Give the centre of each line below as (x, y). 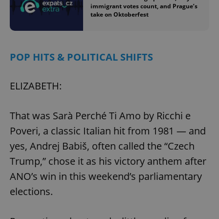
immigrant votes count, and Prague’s (144, 6)
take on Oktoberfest (120, 15)
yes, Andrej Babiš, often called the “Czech (102, 146)
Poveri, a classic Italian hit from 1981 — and (108, 131)
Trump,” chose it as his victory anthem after (108, 161)
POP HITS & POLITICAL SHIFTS (81, 57)
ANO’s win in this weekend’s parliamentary (106, 176)
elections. (31, 191)
